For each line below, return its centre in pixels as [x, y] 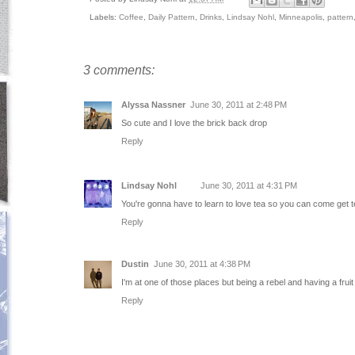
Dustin [135, 263]
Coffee [131, 17]
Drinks [211, 17]
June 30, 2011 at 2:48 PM [239, 105]
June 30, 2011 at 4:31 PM [249, 185]
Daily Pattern [172, 17]
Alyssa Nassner [153, 105]
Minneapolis [301, 17]
